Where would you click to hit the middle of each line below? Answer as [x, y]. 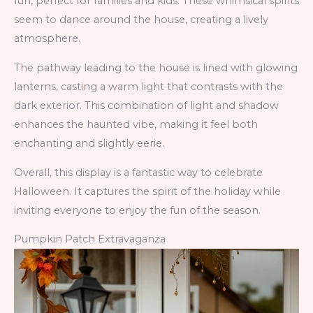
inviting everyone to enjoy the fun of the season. [137, 210]
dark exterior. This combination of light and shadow [146, 105]
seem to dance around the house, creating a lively [141, 20]
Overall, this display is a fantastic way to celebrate [138, 172]
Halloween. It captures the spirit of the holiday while [147, 191]
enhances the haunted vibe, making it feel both [136, 124]
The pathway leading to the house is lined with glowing [156, 67]
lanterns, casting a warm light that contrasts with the [148, 86]
